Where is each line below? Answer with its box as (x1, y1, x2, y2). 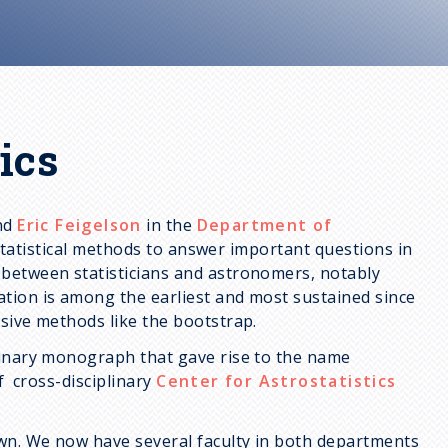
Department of (196, 214, 333, 237)
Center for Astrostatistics (156, 370, 397, 393)
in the (141, 214, 197, 237)
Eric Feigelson (17, 214, 142, 237)
